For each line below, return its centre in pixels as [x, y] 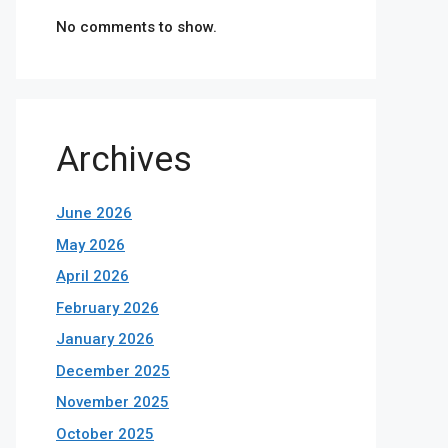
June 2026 [94, 213]
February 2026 [107, 307]
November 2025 [112, 402]
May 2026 [90, 244]
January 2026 [105, 339]
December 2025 [113, 370]
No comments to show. [136, 27]
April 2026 [92, 276]
